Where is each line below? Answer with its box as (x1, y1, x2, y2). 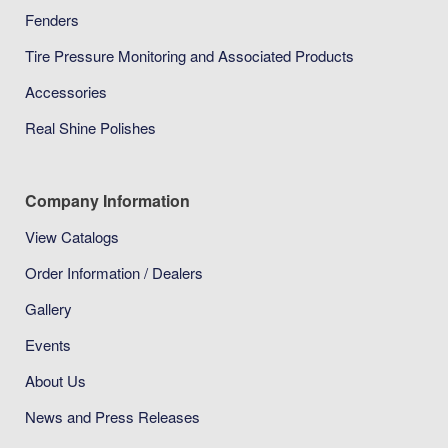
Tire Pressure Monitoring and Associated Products (25, 44, 355, 66)
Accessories (25, 80, 108, 102)
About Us (25, 369, 87, 391)
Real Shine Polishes (25, 116, 157, 138)
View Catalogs (25, 225, 120, 247)
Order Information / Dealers (25, 261, 204, 283)
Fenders (25, 8, 80, 30)
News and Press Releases (25, 405, 201, 427)
